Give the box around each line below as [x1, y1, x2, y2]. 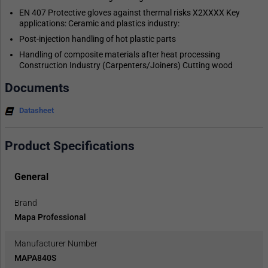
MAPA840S [14, 253, 56, 263]
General [14, 171, 48, 183]
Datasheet [19, 105, 54, 115]
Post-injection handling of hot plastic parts [19, 33, 176, 44]
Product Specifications [5, 138, 135, 153]
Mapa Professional [14, 212, 86, 223]
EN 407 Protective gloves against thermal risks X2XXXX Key [19, 7, 240, 17]
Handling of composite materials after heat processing [19, 49, 220, 59]
